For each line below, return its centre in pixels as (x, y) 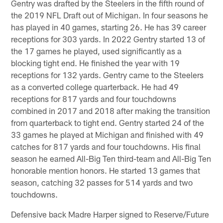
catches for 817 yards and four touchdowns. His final (106, 147)
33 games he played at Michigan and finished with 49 (108, 135)
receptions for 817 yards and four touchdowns (94, 99)
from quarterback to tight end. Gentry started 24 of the (108, 123)
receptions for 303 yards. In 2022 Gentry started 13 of (108, 39)
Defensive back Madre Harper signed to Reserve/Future (110, 214)
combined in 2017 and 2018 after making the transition (111, 111)
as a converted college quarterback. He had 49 (95, 87)
